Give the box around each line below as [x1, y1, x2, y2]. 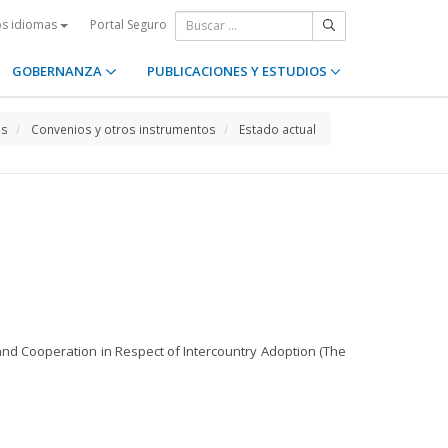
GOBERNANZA [12, 62, 106, 80]
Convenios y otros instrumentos [31, 121, 216, 137]
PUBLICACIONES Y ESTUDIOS [146, 62, 330, 80]
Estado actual [239, 121, 316, 137]
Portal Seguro [90, 15, 167, 33]
